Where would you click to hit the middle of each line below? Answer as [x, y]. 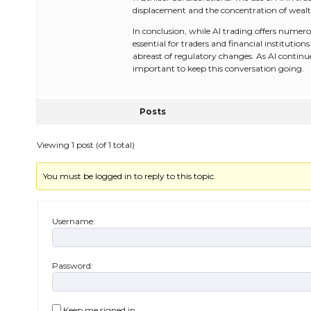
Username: [74, 221]
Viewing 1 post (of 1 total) [86, 145]
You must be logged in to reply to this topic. [130, 176]
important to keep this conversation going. [218, 68]
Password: [73, 266]
